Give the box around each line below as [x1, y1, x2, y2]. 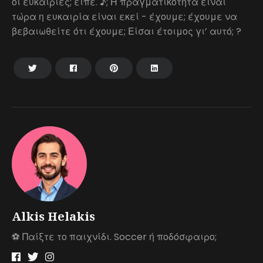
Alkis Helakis [12, 208, 95, 224]
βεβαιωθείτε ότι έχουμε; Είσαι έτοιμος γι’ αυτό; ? [12, 25, 241, 38]
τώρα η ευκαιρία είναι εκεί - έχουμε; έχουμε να [12, 10, 237, 23]
